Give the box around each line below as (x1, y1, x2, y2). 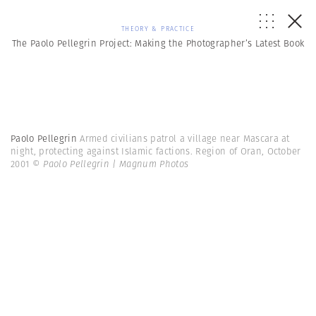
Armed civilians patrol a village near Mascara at (80, 132, 290, 145)
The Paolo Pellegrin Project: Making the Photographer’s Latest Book (11, 37, 305, 50)
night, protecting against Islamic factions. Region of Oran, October (11, 145, 301, 158)
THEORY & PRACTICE (121, 24, 195, 33)
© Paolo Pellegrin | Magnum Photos (32, 157, 189, 171)
